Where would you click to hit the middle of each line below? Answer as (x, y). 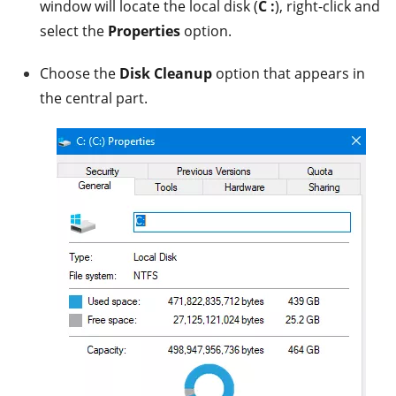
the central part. (94, 98)
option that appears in (289, 73)
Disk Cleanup (166, 73)
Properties (144, 30)
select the (74, 30)
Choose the (80, 73)
